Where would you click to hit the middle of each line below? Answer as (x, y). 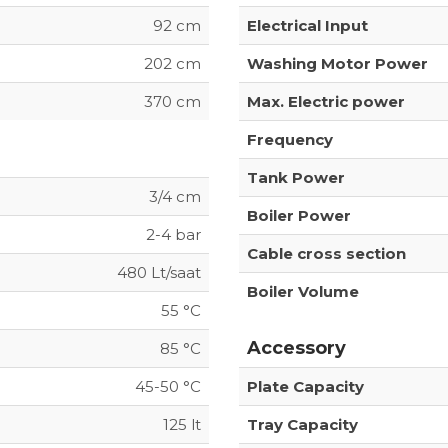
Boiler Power (299, 215)
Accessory (296, 347)
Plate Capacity (305, 386)
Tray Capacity (302, 424)
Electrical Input (307, 25)
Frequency (290, 139)
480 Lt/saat (159, 272)
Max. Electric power (326, 101)
